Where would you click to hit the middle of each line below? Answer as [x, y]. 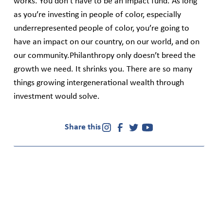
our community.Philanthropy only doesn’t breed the [105, 56]
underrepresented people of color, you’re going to [101, 29]
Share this [83, 127]
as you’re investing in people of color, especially [97, 15]
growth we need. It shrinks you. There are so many [103, 70]
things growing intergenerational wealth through [99, 83]
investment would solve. [57, 97]
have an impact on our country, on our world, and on [107, 42]
